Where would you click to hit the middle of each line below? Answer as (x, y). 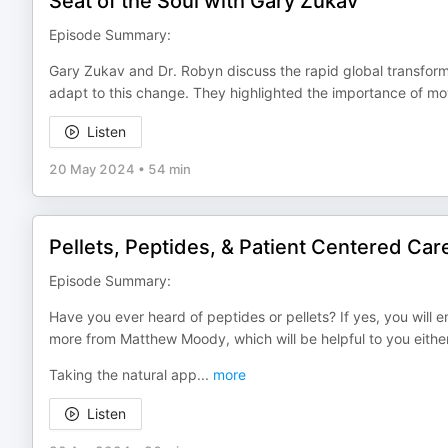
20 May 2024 (92, 169)
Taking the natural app (123, 374)
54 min (169, 169)
